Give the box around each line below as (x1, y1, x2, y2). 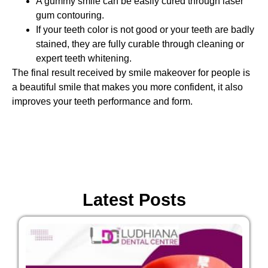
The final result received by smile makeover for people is (12, 68, 250, 78)
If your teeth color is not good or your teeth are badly (36, 25, 254, 35)
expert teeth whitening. (36, 53, 132, 64)
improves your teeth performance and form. (12, 96, 193, 107)
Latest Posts (82, 190, 186, 209)
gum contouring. (36, 10, 104, 21)
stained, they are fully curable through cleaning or (36, 39, 244, 50)
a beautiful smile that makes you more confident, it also (12, 82, 243, 93)
